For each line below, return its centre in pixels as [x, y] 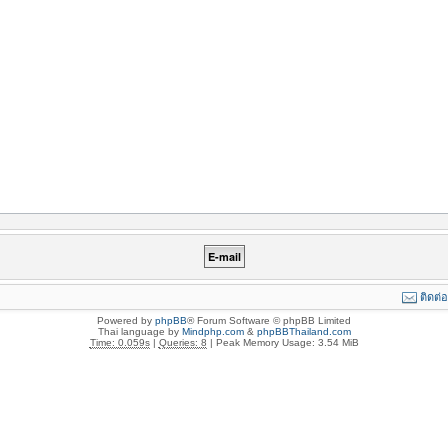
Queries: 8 [182, 342]
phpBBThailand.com [303, 331]
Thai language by [139, 331]
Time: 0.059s [119, 342]
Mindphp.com [212, 331]
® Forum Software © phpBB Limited [269, 320]
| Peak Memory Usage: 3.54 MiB [282, 342]
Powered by [126, 320]
